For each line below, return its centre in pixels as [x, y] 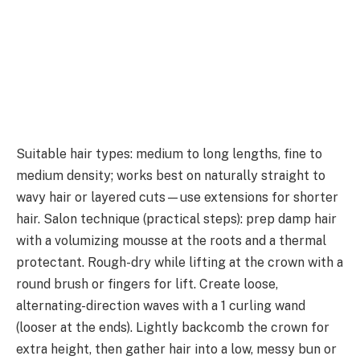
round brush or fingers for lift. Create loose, [147, 284]
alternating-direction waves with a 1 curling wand [161, 305]
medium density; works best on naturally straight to [171, 175]
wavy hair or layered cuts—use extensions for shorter [177, 197]
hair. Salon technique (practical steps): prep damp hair [176, 219]
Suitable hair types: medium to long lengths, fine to [169, 153]
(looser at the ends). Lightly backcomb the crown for [173, 327]
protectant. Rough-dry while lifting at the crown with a [180, 262]
